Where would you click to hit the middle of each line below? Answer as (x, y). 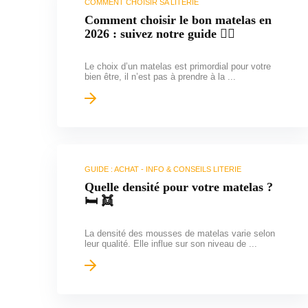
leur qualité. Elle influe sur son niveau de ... (170, 243)
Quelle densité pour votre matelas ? (178, 187)
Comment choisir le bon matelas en (178, 20)
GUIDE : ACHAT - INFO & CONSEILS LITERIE (163, 169)
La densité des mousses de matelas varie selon (179, 233)
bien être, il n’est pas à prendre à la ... (160, 76)
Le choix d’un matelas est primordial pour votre (177, 66)
